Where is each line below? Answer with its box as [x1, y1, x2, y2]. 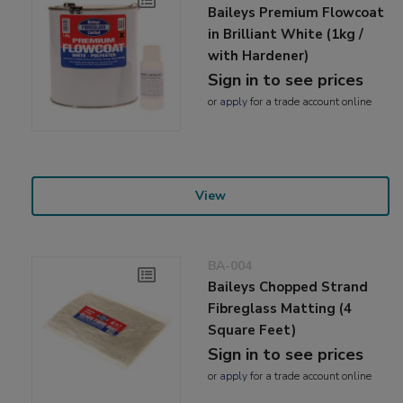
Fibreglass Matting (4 [208, 299, 353, 318]
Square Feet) [208, 320, 297, 339]
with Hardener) [208, 46, 309, 65]
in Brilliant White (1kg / [208, 24, 364, 43]
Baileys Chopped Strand [208, 277, 369, 296]
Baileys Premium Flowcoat [208, 3, 385, 22]
